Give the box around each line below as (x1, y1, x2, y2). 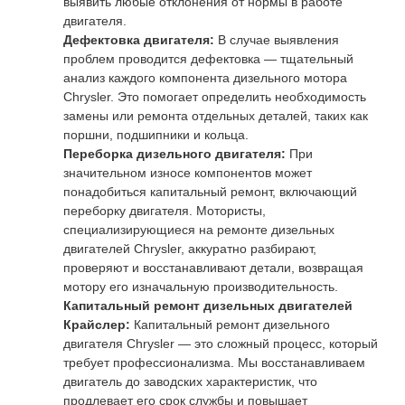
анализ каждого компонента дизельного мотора (63, 71, 347, 85)
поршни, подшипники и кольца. (63, 127, 249, 142)
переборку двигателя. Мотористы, (63, 203, 266, 218)
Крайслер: (63, 317, 130, 332)
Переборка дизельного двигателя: (63, 146, 286, 161)
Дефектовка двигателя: (63, 33, 214, 47)
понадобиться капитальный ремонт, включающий (63, 184, 357, 199)
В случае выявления (214, 33, 339, 47)
